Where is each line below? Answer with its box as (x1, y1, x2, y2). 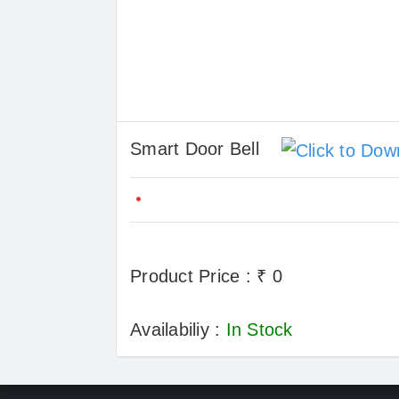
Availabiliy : (130, 319, 226, 339)
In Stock (225, 319, 293, 339)
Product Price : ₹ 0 (130, 265, 282, 286)
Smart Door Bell (130, 139, 281, 159)
